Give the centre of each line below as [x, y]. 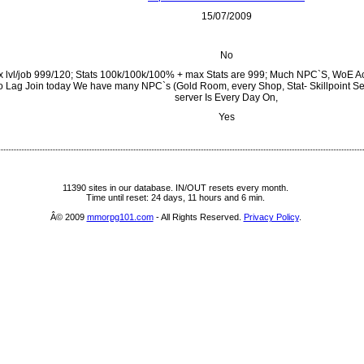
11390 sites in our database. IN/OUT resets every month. [175, 188]
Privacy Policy [271, 217]
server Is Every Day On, [226, 98]
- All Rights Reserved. [198, 217]
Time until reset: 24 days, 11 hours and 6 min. [175, 198]
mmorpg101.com [120, 217]
